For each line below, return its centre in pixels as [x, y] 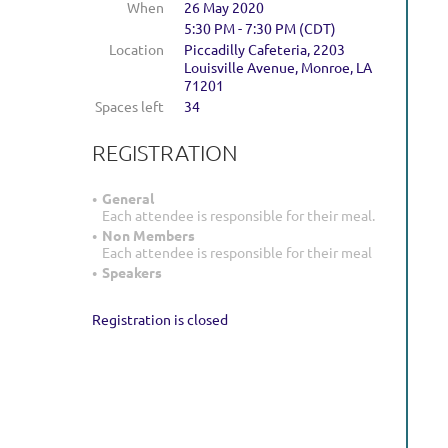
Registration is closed [160, 319]
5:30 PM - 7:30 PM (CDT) [260, 28]
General [128, 198]
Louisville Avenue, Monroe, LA [278, 67]
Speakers [132, 272]
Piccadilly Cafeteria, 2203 [264, 49]
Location [136, 49]
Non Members [148, 235]
